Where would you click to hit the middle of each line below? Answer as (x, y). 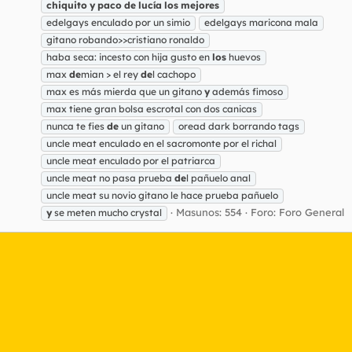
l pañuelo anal (218, 178)
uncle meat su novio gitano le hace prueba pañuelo (162, 195)
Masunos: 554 (209, 212)
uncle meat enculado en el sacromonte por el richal (161, 143)
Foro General (312, 212)
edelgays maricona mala (261, 22)
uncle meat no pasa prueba (110, 178)
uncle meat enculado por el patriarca (131, 160)
